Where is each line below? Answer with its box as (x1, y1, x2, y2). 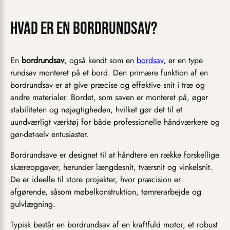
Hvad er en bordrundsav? (10, 18, 157, 40)
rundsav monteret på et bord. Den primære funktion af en (10, 67, 208, 79)
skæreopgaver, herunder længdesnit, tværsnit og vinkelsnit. (10, 161, 213, 174)
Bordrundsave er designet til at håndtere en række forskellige (10, 149, 219, 161)
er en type (166, 54, 203, 67)
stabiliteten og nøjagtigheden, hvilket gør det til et (10, 104, 182, 116)
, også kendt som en (64, 54, 137, 67)
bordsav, (137, 54, 166, 67)
